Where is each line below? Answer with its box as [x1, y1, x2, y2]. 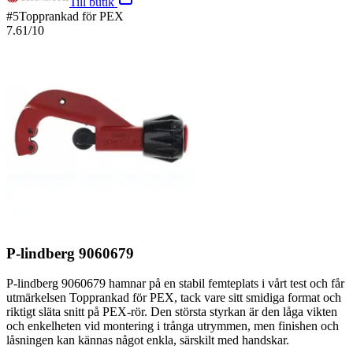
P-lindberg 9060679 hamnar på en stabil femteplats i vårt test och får [6, 277, 344, 291]
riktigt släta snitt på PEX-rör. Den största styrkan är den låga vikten [6, 305, 337, 319]
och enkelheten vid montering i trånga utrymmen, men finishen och [6, 319, 339, 333]
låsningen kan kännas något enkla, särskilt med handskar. [6, 333, 289, 347]
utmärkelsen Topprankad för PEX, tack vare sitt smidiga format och [6, 291, 341, 305]
